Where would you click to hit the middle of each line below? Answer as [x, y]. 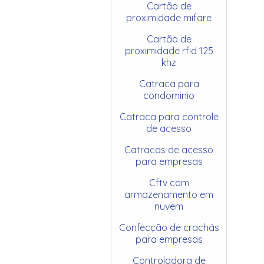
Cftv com [169, 182]
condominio [169, 95]
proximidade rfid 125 [169, 50]
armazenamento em [169, 194]
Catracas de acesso [169, 149]
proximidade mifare [169, 17]
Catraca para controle [169, 116]
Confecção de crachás [169, 227]
